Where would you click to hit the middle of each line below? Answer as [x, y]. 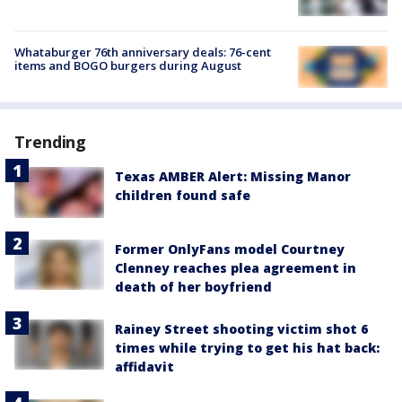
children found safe [183, 196]
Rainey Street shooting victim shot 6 [241, 328]
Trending [51, 142]
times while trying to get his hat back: [247, 347]
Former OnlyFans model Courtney [230, 249]
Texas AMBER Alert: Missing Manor [233, 177]
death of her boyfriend [193, 286]
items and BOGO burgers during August [128, 65]
